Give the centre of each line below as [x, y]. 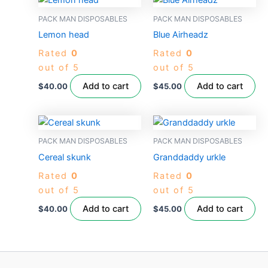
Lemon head [63, 34]
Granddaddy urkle [189, 157]
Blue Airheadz [180, 34]
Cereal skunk [64, 157]
